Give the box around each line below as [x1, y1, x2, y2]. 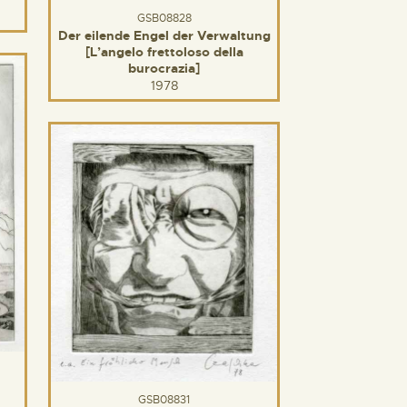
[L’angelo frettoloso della [84, 43, 243, 60]
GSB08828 [136, 10, 192, 25]
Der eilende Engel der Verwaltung [57, 26, 271, 44]
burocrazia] [128, 59, 201, 76]
